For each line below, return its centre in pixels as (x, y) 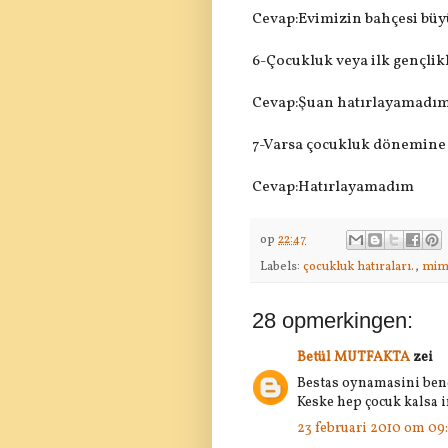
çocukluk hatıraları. (359, 266)
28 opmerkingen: (332, 320)
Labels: (281, 266)
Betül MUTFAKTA (353, 357)
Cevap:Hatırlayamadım (333, 187)
